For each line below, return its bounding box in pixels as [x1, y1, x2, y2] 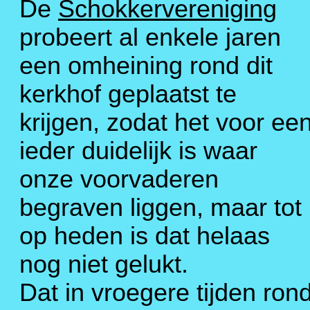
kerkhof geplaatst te [19, 80, 237, 109]
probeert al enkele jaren [19, 24, 281, 52]
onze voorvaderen [19, 165, 219, 194]
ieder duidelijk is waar [19, 137, 257, 165]
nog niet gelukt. [19, 250, 188, 279]
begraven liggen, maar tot [19, 194, 302, 222]
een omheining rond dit [19, 52, 273, 80]
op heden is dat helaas [19, 222, 270, 250]
